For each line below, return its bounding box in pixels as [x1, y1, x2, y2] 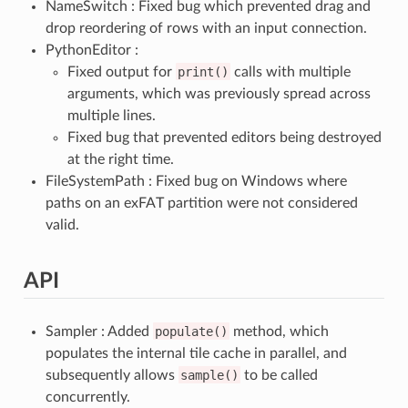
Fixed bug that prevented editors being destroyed [66, 129, 382, 145]
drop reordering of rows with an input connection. [45, 20, 367, 36]
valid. [45, 217, 79, 232]
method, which [229, 323, 329, 339]
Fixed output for [66, 64, 176, 79]
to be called [240, 367, 318, 382]
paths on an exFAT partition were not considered [45, 195, 358, 210]
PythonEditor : [45, 42, 138, 57]
